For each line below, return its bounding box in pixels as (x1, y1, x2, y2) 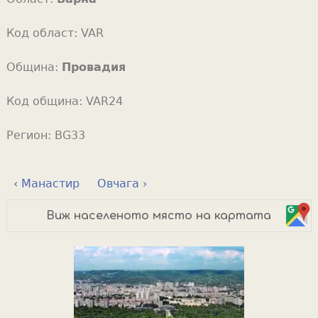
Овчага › (97, 176, 147, 190)
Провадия (61, 60, 126, 74)
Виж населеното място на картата (46, 209, 272, 222)
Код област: (6, 26, 81, 40)
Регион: (6, 128, 55, 142)
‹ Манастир (13, 176, 79, 190)
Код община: (6, 94, 86, 108)
